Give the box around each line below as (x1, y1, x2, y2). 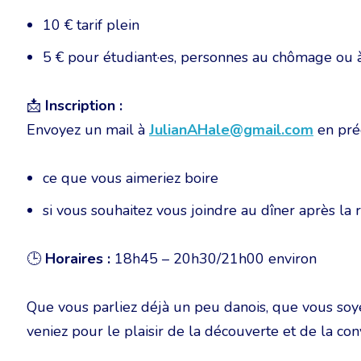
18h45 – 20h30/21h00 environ (110, 249, 317, 268)
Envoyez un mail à (27, 120, 149, 139)
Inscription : (45, 96, 122, 115)
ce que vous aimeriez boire (43, 168, 218, 188)
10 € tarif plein (43, 15, 139, 35)
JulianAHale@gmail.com (149, 120, 313, 139)
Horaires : (45, 249, 110, 268)
